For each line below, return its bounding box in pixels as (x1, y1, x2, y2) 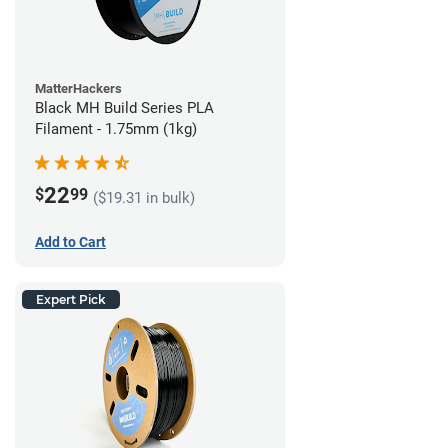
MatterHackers (35, 81, 122, 97)
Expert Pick (36, 292, 106, 308)
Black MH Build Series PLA (35, 99, 214, 118)
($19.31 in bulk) (93, 189, 195, 208)
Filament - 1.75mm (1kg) (35, 120, 197, 139)
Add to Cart (35, 234, 106, 251)
